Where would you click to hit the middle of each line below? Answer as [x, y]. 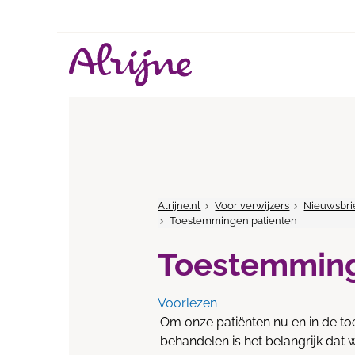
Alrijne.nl [179, 206]
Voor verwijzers [252, 206]
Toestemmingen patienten [234, 221]
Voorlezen [188, 303]
